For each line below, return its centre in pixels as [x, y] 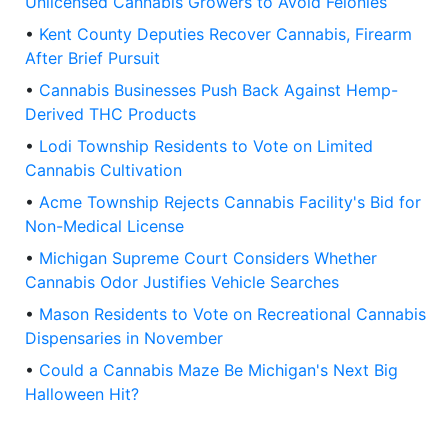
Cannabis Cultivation [103, 170]
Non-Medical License [104, 226]
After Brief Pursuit [92, 58]
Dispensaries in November [124, 338]
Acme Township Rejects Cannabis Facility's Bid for [230, 202]
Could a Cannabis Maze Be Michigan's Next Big [218, 370]
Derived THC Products [110, 114]
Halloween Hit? [82, 394]
